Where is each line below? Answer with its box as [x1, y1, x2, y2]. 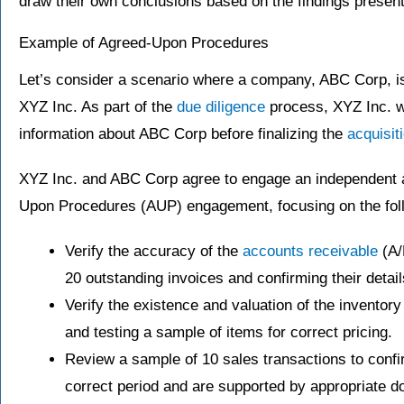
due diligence [177, 97, 265, 115]
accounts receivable [243, 242, 378, 260]
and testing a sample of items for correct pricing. [65, 323, 392, 341]
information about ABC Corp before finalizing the [19, 124, 347, 142]
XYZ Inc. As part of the [19, 97, 177, 115]
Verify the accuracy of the [65, 242, 243, 260]
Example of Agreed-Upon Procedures [19, 33, 269, 51]
